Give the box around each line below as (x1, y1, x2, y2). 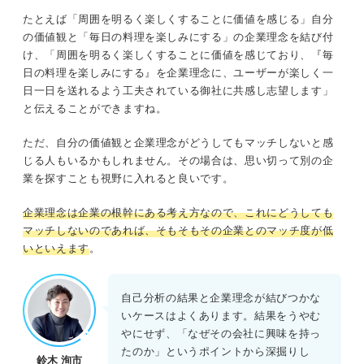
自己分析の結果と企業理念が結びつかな (121, 292, 321, 305)
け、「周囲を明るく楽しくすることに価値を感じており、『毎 (23, 48, 334, 61)
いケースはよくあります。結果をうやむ (121, 310, 321, 323)
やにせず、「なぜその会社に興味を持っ (121, 327, 321, 340)
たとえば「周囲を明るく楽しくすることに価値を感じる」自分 (23, 12, 334, 25)
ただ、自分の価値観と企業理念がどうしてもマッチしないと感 (23, 136, 334, 149)
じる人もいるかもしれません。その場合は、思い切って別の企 (23, 154, 334, 167)
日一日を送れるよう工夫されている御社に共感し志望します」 (23, 84, 334, 97)
